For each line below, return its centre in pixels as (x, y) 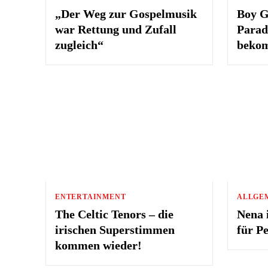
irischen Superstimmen (115, 229)
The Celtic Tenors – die (114, 214)
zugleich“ (79, 45)
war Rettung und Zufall (116, 29)
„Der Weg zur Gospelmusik (126, 13)
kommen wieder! (98, 245)
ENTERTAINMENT (91, 197)
